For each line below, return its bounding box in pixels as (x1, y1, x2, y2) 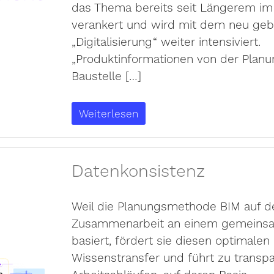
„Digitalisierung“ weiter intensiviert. (71, 32, 261, 50)
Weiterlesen (78, 105, 138, 121)
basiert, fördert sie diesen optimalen (71, 231, 270, 249)
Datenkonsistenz (71, 157, 205, 183)
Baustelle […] (71, 67, 141, 84)
